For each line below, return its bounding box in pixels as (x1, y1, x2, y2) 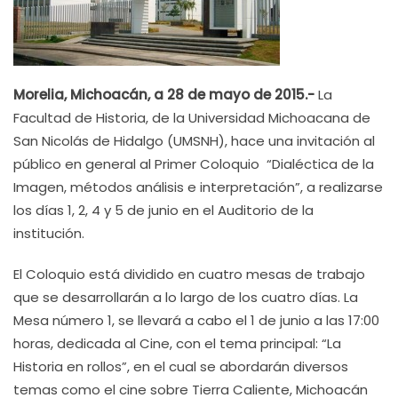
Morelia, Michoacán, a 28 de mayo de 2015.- (13, 85, 318, 104)
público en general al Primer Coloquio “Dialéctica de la (13, 155, 374, 173)
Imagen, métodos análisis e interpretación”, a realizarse (13, 178, 383, 196)
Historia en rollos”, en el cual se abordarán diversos (13, 357, 348, 376)
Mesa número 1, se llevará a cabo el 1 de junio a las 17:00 (13, 311, 379, 330)
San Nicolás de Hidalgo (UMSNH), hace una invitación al (13, 131, 375, 150)
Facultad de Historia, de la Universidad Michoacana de (13, 108, 370, 127)
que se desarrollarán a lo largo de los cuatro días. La (13, 288, 358, 306)
